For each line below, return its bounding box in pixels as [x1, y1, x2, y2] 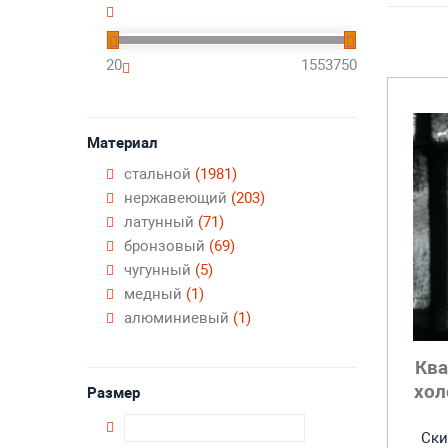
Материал [87, 134, 158, 152]
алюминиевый [124, 309, 233, 327]
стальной [124, 165, 195, 183]
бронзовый [124, 237, 209, 255]
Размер [87, 384, 140, 402]
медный [124, 285, 186, 303]
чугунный [124, 261, 195, 279]
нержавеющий [124, 189, 231, 207]
